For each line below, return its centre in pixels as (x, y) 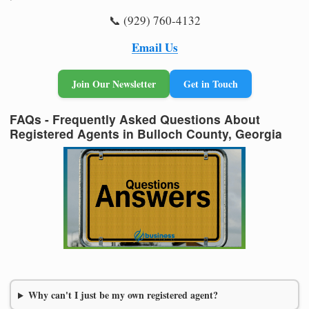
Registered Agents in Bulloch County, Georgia (146, 133)
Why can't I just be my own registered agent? (123, 295)
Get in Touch (210, 83)
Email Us (154, 47)
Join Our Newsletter (113, 83)
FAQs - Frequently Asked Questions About (135, 119)
